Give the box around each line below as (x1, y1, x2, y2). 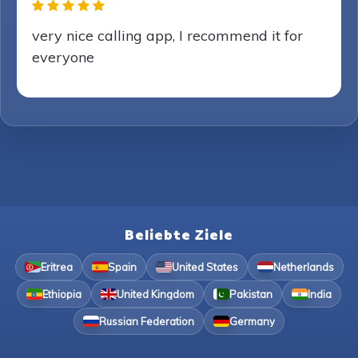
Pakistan (229, 287, 272, 300)
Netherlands (272, 260, 334, 273)
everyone (32, 48, 94, 66)
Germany (229, 314, 275, 328)
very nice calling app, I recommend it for (32, 26, 303, 45)
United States (171, 260, 238, 273)
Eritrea (40, 260, 73, 273)
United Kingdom (117, 287, 194, 300)
